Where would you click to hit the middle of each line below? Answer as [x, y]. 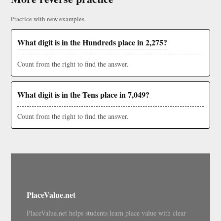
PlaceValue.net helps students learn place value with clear [107, 213]
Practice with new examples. [48, 19]
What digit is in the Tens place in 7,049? [83, 95]
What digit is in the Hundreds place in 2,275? [92, 42]
